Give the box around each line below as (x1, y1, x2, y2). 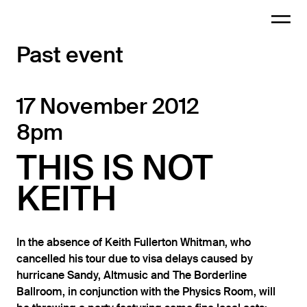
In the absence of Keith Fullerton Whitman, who (16, 236, 251, 249)
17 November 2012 (16, 93, 199, 119)
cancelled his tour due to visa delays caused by (16, 252, 253, 266)
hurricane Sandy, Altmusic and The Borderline (16, 269, 247, 282)
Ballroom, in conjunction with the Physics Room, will (16, 285, 275, 299)
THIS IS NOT (16, 147, 213, 188)
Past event (16, 42, 123, 67)
